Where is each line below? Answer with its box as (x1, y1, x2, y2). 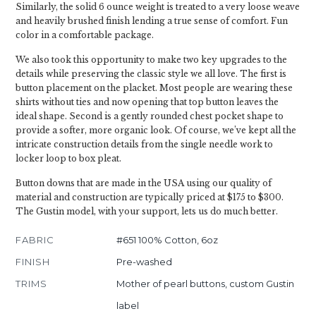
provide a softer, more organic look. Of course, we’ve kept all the (16, 125, 296, 135)
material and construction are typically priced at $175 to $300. (16, 192, 284, 202)
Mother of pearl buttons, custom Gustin (116, 278, 294, 289)
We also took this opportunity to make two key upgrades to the (16, 54, 287, 65)
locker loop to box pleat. (16, 153, 121, 164)
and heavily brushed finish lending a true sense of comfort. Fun (16, 16, 288, 26)
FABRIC (16, 234, 54, 245)
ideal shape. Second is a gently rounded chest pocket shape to (16, 111, 284, 121)
